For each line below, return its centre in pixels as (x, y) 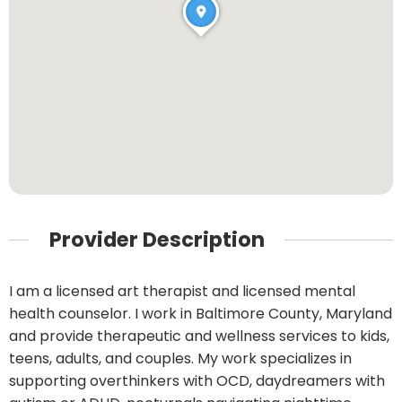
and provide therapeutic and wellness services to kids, (199, 336)
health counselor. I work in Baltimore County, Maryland (201, 314)
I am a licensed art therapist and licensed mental (182, 292)
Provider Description (157, 239)
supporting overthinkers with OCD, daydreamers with (197, 381)
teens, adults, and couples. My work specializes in (180, 359)
